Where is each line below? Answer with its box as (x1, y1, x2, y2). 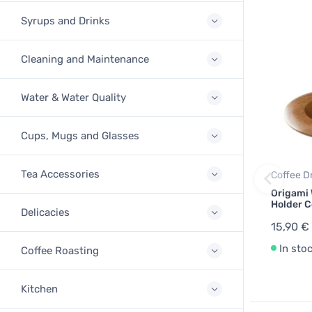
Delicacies (21, 206, 70, 219)
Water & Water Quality (21, 91, 126, 104)
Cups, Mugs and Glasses (21, 130, 139, 142)
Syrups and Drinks (21, 15, 110, 27)
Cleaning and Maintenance (21, 53, 149, 65)
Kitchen (21, 283, 58, 295)
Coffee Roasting (21, 244, 99, 257)
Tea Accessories (21, 168, 100, 180)
